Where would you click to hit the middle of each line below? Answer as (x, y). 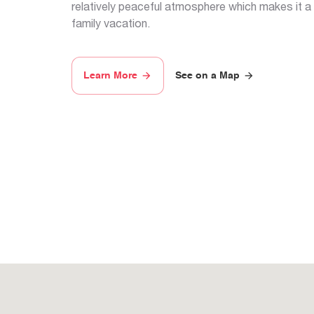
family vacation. (111, 23)
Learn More (110, 76)
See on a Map (207, 76)
